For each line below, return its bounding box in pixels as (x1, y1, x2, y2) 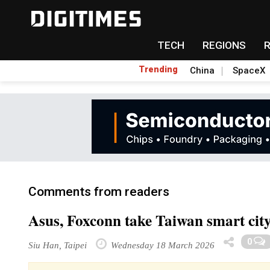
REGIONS (202, 39, 246, 51)
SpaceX (233, 65, 265, 76)
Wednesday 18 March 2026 (108, 240, 215, 250)
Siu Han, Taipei (28, 240, 87, 250)
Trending (139, 64, 178, 74)
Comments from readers (28, 184, 169, 199)
